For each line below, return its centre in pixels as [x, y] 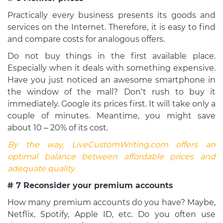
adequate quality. [42, 169]
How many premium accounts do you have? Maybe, [111, 203]
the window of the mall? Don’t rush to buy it [111, 92]
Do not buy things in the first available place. [111, 56]
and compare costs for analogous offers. [87, 39]
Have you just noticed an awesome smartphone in [111, 80]
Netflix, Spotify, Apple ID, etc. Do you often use [111, 215]
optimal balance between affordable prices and [111, 157]
